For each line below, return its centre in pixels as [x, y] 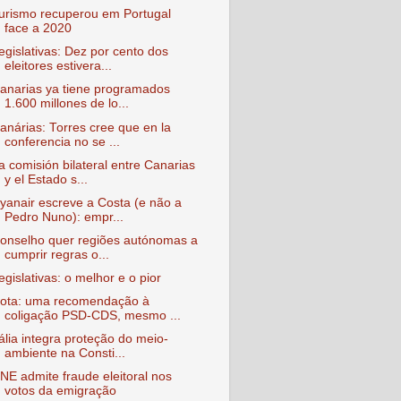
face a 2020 [38, 29]
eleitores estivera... [58, 66]
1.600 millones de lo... [66, 104]
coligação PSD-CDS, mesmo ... [92, 316]
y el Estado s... [46, 179]
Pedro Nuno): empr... [64, 217]
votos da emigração [60, 391]
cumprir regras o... [56, 254]
